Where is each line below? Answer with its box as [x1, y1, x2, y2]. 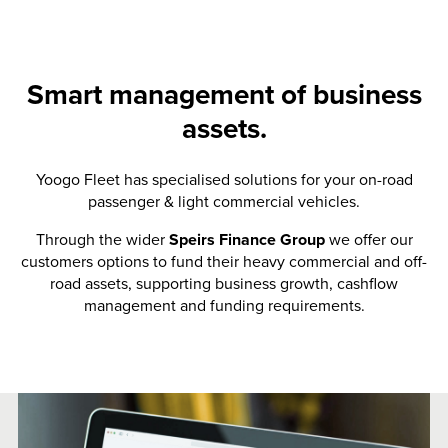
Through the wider [35, 229, 169, 250]
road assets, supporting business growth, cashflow [50, 273, 398, 294]
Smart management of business [26, 77, 422, 112]
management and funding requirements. [83, 295, 365, 316]
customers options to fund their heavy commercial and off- [21, 251, 427, 272]
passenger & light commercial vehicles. [88, 191, 360, 212]
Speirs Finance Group [168, 229, 325, 250]
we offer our [324, 229, 413, 250]
